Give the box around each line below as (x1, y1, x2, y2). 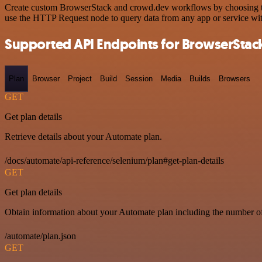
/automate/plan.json (5, 231, 76, 242)
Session (125, 74, 153, 83)
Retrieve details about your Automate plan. (5, 132, 162, 142)
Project (68, 74, 92, 83)
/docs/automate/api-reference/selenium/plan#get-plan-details (5, 156, 224, 166)
